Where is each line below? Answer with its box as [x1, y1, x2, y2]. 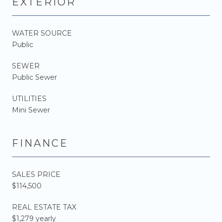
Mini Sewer [12, 105, 50, 114]
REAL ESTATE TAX [12, 202, 76, 212]
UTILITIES [12, 94, 47, 103]
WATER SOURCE [12, 28, 72, 38]
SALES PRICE [12, 169, 60, 179]
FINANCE [12, 137, 68, 149]
